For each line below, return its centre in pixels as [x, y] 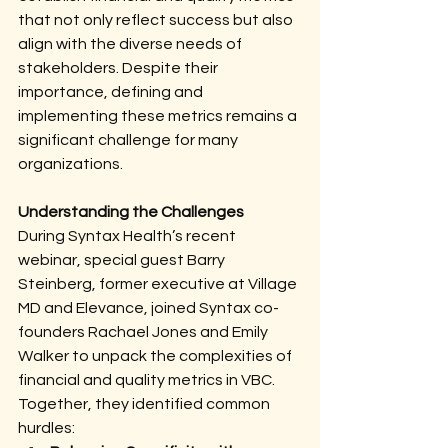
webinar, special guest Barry [123, 260]
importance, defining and [112, 92]
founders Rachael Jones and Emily [144, 332]
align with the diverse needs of [131, 44]
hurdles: [46, 428]
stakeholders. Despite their [119, 68]
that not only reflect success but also [157, 20]
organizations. [70, 164]
